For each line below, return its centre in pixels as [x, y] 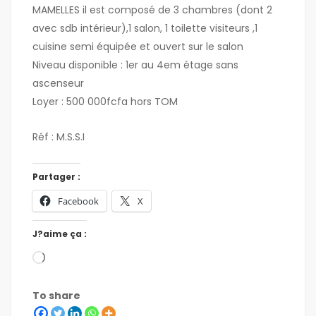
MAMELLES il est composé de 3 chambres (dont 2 [152, 10]
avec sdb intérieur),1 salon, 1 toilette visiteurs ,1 [145, 29]
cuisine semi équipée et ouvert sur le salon [138, 47]
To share [56, 296]
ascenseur [58, 84]
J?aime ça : [60, 234]
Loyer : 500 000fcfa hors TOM [105, 102]
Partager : [56, 177]
